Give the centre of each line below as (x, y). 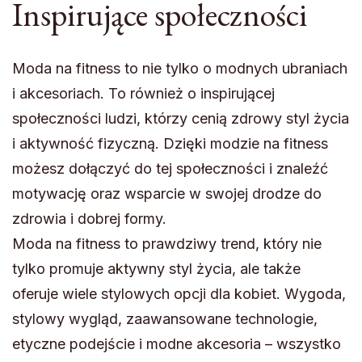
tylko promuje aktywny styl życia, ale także (156, 268)
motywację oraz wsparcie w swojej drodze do (167, 193)
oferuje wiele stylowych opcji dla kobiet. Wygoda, (179, 293)
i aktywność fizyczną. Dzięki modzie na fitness (170, 143)
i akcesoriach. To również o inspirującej (143, 93)
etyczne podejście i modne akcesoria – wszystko (177, 343)
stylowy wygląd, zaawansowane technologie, (165, 318)
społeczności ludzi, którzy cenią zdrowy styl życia (181, 118)
